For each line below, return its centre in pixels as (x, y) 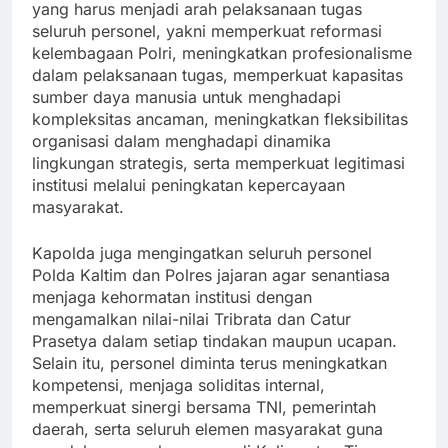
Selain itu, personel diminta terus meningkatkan (209, 363)
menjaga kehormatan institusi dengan (172, 297)
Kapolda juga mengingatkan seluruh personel (202, 253)
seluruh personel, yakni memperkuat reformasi (207, 31)
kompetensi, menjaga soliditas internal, (178, 385)
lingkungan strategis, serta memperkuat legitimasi (218, 163)
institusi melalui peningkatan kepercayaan (188, 185)
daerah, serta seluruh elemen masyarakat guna (207, 429)
